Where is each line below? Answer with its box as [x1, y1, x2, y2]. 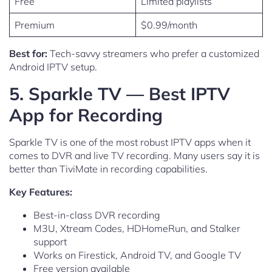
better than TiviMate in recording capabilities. [9, 163, 208, 175]
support [33, 236, 67, 248]
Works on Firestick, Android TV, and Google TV [33, 249, 241, 262]
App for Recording [9, 104, 163, 126]
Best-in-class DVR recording [33, 209, 160, 222]
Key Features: [9, 186, 72, 199]
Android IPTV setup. [9, 61, 97, 73]
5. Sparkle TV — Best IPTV [9, 83, 230, 105]
